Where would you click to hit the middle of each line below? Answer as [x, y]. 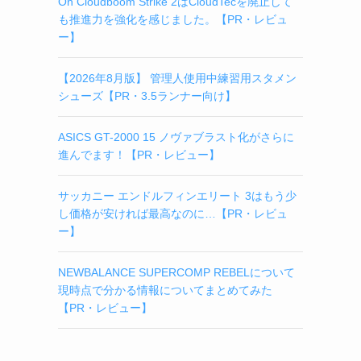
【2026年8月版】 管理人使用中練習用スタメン [177, 78]
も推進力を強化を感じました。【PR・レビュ [173, 19]
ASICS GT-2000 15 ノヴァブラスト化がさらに [176, 137]
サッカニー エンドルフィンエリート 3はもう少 [177, 196]
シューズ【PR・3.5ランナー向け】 [147, 96]
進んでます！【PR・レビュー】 [139, 155]
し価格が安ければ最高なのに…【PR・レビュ [173, 214]
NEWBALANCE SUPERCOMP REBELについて [176, 272]
